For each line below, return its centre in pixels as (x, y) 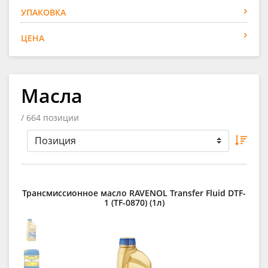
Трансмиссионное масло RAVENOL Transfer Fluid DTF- (134, 193)
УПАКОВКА (43, 12)
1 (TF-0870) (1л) (134, 202)
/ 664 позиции (50, 117)
